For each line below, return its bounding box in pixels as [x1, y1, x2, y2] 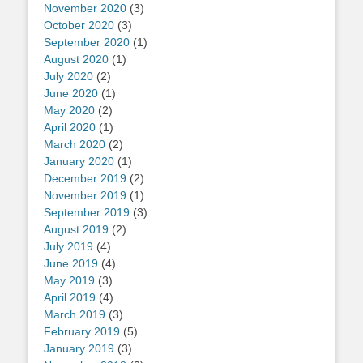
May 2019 [44, 274, 95, 288]
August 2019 [44, 223, 109, 237]
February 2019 [44, 325, 120, 339]
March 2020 [44, 138, 105, 152]
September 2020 [44, 36, 130, 49]
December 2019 [44, 172, 126, 186]
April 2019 [44, 291, 96, 305]
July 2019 [44, 240, 93, 254]
